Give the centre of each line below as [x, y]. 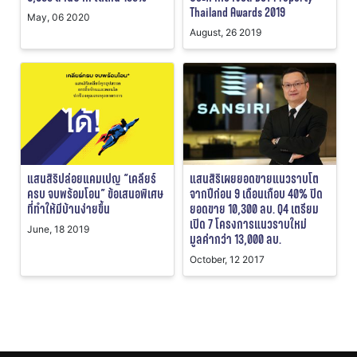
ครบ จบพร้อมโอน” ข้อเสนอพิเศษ [95, 194]
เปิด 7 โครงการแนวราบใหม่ [248, 225]
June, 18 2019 [58, 229]
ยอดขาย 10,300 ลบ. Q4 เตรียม [254, 210]
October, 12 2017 [227, 260]
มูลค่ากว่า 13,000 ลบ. [235, 240]
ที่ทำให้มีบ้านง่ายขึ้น [69, 210]
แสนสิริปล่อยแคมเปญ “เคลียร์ [92, 179]
